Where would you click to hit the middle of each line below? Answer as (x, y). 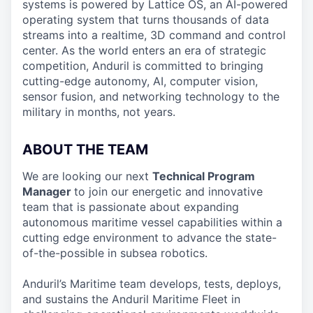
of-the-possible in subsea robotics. (115, 253)
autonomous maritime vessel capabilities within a (152, 222)
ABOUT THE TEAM (85, 150)
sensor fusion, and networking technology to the (151, 96)
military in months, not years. (99, 112)
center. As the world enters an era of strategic (144, 50)
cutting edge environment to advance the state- (150, 238)
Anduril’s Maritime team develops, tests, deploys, (152, 284)
